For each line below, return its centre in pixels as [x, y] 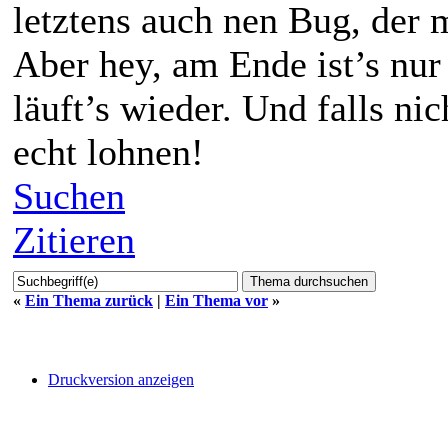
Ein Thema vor [216, 300]
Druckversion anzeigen [121, 379]
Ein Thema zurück [89, 300]
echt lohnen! [108, 151]
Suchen [69, 195]
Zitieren [74, 239]
